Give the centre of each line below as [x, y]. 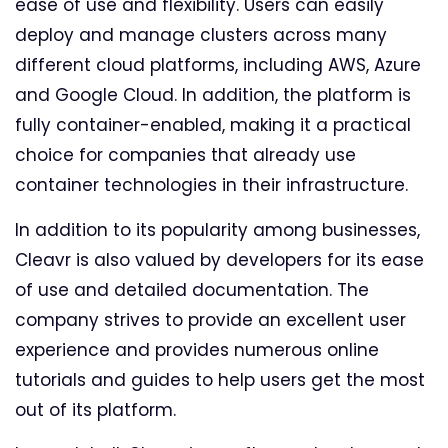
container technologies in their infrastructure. [211, 185]
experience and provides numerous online [197, 349]
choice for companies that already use [185, 155]
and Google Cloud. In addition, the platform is [213, 95]
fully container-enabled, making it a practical [213, 125]
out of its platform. [95, 409]
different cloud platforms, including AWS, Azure [218, 65]
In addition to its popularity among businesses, [217, 229]
